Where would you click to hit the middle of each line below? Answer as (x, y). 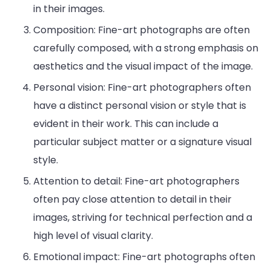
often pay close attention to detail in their (132, 200)
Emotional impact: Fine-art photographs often (144, 257)
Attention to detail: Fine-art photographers (136, 181)
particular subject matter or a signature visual (142, 142)
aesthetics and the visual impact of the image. (143, 67)
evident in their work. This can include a (126, 124)
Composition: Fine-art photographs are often (142, 30)
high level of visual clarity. (93, 236)
